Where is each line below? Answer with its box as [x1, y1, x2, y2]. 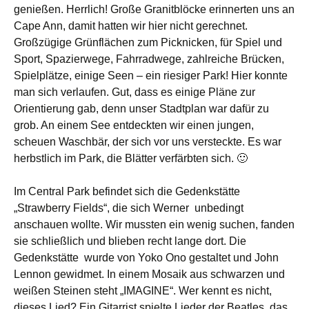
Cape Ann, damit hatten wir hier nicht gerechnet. [14, 20, 248, 32]
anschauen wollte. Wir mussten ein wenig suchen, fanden [14, 219, 295, 231]
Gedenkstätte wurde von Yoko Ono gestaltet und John [14, 252, 279, 264]
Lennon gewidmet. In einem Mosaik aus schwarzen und [14, 268, 285, 281]
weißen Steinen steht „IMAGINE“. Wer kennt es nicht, [14, 285, 272, 297]
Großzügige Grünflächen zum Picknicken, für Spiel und [14, 37, 282, 49]
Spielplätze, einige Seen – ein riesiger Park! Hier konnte [14, 70, 288, 82]
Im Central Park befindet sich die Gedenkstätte [14, 186, 240, 198]
